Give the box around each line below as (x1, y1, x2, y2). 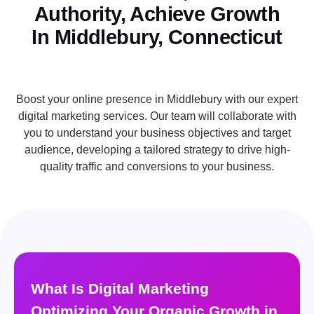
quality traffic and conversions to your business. (40, 161, 274, 173)
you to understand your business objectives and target (23, 127, 291, 139)
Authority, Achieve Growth (34, 3, 280, 26)
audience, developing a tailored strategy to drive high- (24, 144, 290, 156)
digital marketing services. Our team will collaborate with (18, 110, 296, 123)
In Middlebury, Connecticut (32, 26, 282, 49)
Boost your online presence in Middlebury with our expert (16, 93, 298, 106)
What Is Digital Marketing (31, 280, 209, 297)
